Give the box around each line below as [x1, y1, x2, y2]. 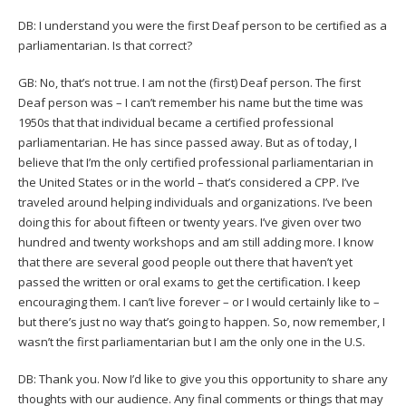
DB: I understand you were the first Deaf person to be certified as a [18, 16, 387, 34]
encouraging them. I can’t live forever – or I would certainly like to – [18, 293, 380, 310]
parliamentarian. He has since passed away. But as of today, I [18, 133, 357, 150]
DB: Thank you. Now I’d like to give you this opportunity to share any [18, 370, 388, 387]
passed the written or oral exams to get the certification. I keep [18, 273, 361, 290]
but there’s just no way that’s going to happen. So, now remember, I [18, 313, 385, 330]
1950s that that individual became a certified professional [18, 113, 333, 130]
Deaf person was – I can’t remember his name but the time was [18, 93, 363, 111]
